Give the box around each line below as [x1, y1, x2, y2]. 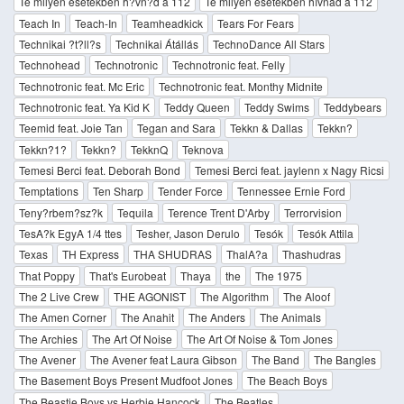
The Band [252, 351, 299, 367]
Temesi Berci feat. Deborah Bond [19, 161, 180, 178]
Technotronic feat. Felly [172, 57, 285, 73]
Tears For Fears [217, 14, 294, 31]
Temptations [19, 183, 78, 199]
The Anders [188, 309, 245, 326]
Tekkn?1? [19, 141, 67, 157]
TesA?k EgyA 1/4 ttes [19, 225, 122, 241]
